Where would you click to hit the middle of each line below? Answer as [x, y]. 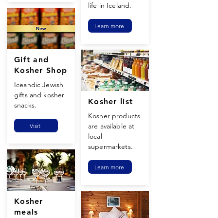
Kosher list [111, 101]
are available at [111, 126]
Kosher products [114, 116]
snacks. [25, 105]
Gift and [32, 60]
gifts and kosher [39, 95]
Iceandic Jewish [39, 85]
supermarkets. [110, 146]
